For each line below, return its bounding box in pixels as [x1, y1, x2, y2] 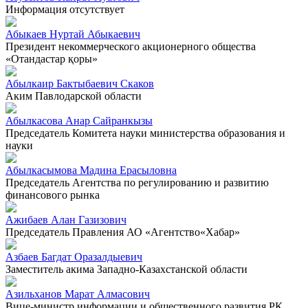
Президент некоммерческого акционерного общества [5, 40, 256, 52]
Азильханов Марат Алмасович [5, 287, 150, 300]
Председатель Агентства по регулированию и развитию [5, 176, 269, 188]
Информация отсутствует [5, 3, 124, 15]
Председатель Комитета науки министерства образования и [5, 126, 285, 139]
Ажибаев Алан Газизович [5, 213, 126, 225]
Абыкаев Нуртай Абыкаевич [5, 27, 140, 40]
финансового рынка [5, 188, 100, 201]
